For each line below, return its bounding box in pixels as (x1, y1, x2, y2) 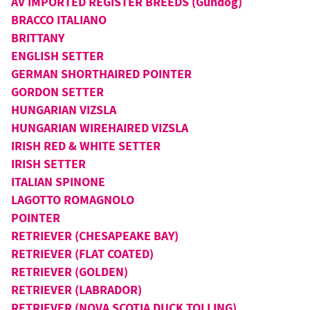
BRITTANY (11, 30, 64, 46)
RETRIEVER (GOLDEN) (11, 264, 128, 280)
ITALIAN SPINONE (11, 174, 105, 190)
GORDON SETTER (11, 84, 104, 100)
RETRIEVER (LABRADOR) (11, 282, 142, 298)
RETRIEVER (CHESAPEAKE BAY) (11, 228, 179, 244)
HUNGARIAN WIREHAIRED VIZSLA (11, 120, 188, 136)
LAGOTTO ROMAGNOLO (11, 192, 134, 208)
